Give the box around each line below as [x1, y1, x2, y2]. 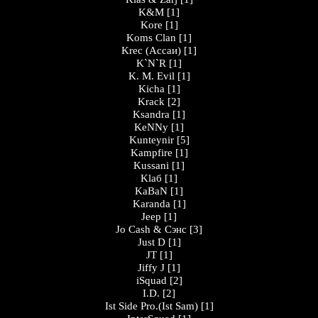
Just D [137, 236, 165, 248]
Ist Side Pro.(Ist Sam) [104, 300, 198, 312]
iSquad [136, 275, 167, 286]
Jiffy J [138, 262, 165, 273]
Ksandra [133, 109, 170, 120]
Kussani [133, 160, 169, 171]
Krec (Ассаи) [121, 45, 181, 56]
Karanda [132, 198, 170, 209]
